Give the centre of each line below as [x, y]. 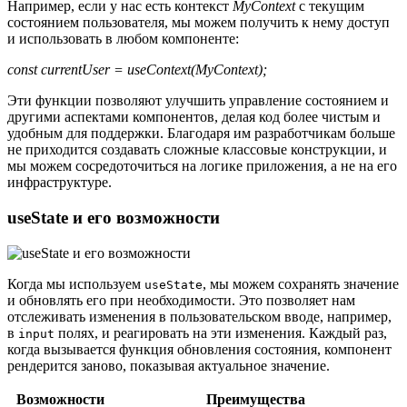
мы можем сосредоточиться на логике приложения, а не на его [202, 166]
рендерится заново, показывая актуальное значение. [169, 365]
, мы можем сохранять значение [301, 283]
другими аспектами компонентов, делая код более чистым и [194, 117]
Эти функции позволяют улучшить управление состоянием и [198, 101]
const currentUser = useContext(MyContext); [137, 70]
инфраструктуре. [60, 183]
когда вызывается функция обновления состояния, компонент [199, 349]
